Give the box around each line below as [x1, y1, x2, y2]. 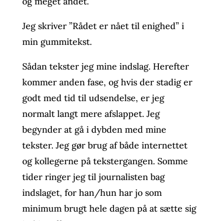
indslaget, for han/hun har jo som [22, 186, 162, 198]
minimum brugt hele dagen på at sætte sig [22, 202, 196, 214]
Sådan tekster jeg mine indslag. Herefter [22, 60, 189, 72]
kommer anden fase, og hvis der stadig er [22, 76, 192, 88]
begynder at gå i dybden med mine [22, 123, 166, 135]
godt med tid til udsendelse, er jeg [22, 92, 164, 104]
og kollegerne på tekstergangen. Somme [22, 155, 188, 167]
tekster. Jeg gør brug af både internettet [22, 139, 187, 151]
